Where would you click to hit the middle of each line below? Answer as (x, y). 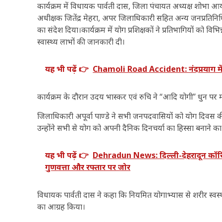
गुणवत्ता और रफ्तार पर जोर (88, 167)
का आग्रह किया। (61, 207)
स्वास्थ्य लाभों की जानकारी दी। (81, 42)
